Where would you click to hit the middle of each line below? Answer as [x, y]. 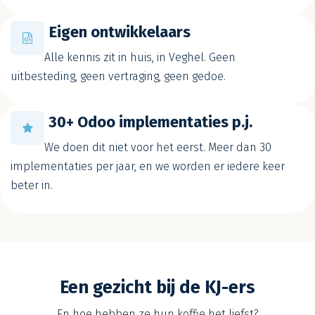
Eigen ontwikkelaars [120, 32]
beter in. [32, 185]
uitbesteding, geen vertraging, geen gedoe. [118, 76]
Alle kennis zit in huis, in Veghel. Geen [140, 57]
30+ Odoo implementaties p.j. [150, 122]
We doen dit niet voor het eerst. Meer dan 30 [158, 147]
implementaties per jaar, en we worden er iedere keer [148, 166]
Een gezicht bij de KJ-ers [157, 287]
